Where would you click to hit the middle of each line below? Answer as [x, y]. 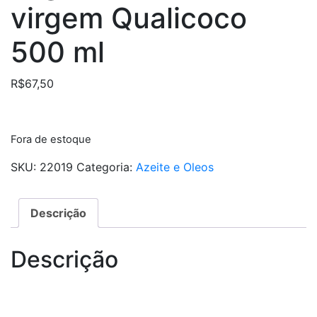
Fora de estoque [51, 139]
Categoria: [106, 167]
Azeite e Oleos [175, 167]
